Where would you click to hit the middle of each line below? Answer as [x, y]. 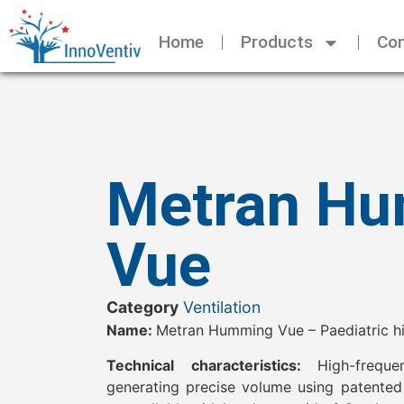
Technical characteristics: [212, 365]
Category [142, 308]
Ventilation [222, 308]
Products [277, 42]
